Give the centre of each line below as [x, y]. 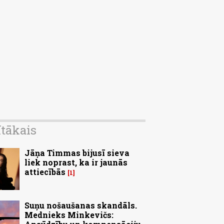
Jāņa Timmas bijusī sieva [77, 152]
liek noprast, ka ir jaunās [76, 162]
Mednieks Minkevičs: [69, 214]
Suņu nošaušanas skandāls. [81, 205]
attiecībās [45, 171]
